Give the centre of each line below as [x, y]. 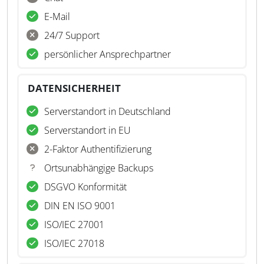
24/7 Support [72, 35]
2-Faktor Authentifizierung [98, 149]
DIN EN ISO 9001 [80, 206]
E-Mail [57, 16]
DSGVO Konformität [85, 187]
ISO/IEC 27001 [74, 225]
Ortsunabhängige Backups [99, 168]
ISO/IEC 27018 [74, 243]
